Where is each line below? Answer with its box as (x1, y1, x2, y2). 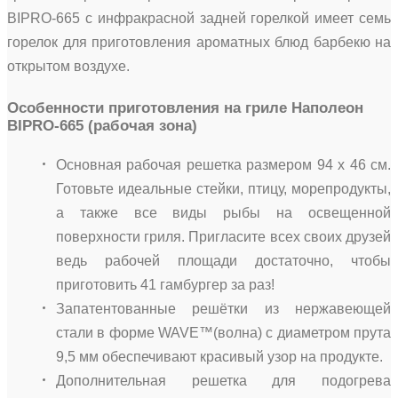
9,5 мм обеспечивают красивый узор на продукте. (56, 348, 383, 364)
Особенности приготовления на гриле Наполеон (7, 99, 363, 116)
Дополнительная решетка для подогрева (56, 372, 391, 388)
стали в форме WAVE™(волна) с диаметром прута (56, 324, 391, 340)
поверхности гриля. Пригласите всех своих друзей (56, 228, 391, 244)
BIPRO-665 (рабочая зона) (7, 116, 197, 134)
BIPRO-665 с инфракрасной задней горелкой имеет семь (7, 10, 391, 26)
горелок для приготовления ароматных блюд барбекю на (7, 34, 391, 50)
